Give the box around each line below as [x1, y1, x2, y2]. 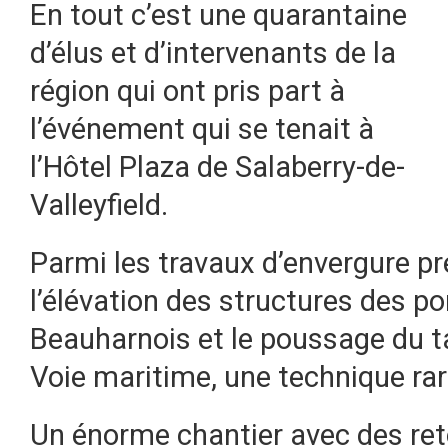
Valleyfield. [30, 188, 168, 222]
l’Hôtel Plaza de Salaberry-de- [30, 150, 405, 184]
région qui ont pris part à [30, 74, 345, 108]
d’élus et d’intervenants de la [30, 36, 396, 70]
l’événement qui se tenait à [30, 112, 374, 146]
